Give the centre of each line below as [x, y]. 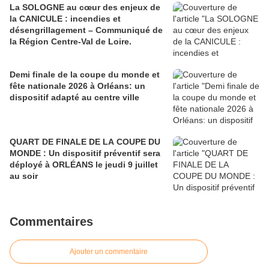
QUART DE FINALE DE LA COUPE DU [85, 142]
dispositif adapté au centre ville [74, 98]
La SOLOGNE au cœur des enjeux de [85, 8]
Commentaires [51, 222]
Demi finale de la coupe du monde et [85, 75]
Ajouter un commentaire [109, 252]
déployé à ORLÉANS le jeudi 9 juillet [84, 165]
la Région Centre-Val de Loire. [71, 42]
